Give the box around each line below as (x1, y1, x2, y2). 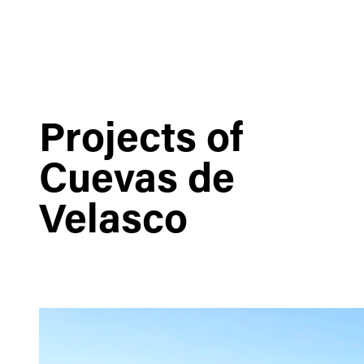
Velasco (39, 201, 188, 243)
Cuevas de (39, 161, 235, 202)
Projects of (39, 120, 243, 162)
